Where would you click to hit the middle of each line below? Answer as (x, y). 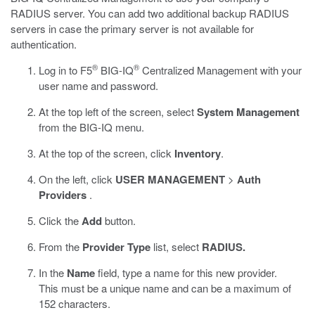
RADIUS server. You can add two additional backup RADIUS (150, 13)
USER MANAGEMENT (170, 179)
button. (119, 220)
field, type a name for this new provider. (186, 272)
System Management (248, 112)
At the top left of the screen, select (118, 111)
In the (53, 272)
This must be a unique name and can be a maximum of (165, 288)
